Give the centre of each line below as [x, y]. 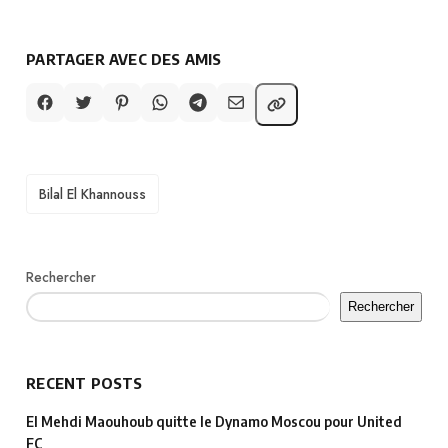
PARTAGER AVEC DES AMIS [124, 59]
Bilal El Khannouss [93, 193]
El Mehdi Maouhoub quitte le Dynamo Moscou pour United [214, 422]
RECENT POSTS [84, 383]
